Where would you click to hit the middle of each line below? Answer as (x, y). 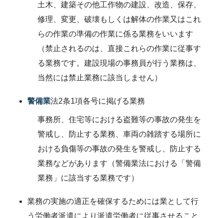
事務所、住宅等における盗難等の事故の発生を (119, 120)
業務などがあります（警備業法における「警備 (119, 163)
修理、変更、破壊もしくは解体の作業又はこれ (119, 19)
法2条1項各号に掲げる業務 (98, 101)
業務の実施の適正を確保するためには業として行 (113, 201)
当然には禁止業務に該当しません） (100, 78)
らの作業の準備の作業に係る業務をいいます (115, 34)
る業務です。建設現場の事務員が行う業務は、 (119, 63)
